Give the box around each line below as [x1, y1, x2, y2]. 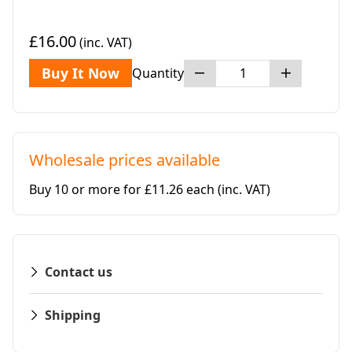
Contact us [45, 263, 112, 281]
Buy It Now [42, 64, 119, 83]
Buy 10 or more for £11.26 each [29, 181, 218, 199]
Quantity [132, 64, 184, 82]
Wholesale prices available [29, 149, 220, 171]
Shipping [45, 306, 101, 324]
